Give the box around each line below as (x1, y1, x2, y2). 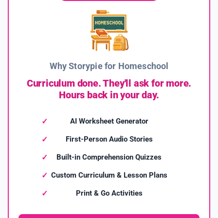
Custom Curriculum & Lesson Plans (51, 171, 167, 180)
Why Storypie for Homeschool (49, 61, 169, 72)
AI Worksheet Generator (70, 117, 148, 126)
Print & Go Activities (75, 189, 143, 198)
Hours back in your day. (59, 89, 159, 101)
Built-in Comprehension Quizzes (56, 153, 162, 162)
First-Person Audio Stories (65, 135, 153, 144)
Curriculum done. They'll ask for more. (26, 77, 192, 90)
